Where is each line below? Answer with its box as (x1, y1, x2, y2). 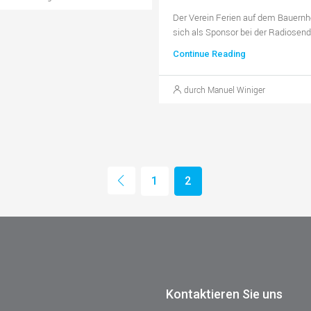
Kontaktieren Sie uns (166, 287, 283, 301)
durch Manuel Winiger (184, 83, 265, 95)
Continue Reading (173, 48, 246, 59)
